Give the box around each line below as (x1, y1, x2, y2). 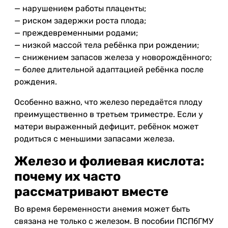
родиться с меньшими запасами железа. (14, 134, 175, 144)
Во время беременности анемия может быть (14, 204, 190, 214)
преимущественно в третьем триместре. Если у (14, 109, 203, 119)
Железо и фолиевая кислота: (14, 153, 204, 168)
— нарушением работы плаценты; (14, 4, 146, 13)
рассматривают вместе (14, 184, 168, 199)
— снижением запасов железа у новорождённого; (14, 52, 212, 62)
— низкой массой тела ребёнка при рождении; (14, 40, 199, 50)
